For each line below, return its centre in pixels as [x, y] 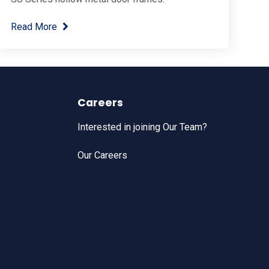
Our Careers [103, 156]
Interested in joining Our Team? [143, 127]
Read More [34, 26]
